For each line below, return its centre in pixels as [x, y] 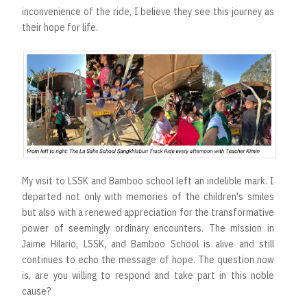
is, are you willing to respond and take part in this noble [148, 275]
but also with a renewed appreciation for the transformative [148, 212]
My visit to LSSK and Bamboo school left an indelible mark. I [148, 181]
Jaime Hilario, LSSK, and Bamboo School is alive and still [148, 244]
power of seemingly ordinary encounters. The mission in [148, 228]
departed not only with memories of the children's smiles [148, 196]
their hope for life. [61, 27]
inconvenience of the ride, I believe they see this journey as [148, 11]
